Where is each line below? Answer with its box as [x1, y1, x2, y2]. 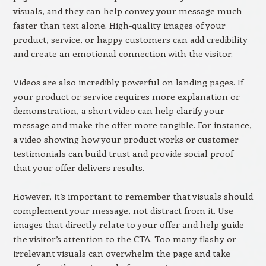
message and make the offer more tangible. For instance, [12, 119, 252, 131]
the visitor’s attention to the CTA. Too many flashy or [12, 233, 236, 245]
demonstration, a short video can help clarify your [12, 104, 224, 116]
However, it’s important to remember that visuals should [12, 190, 253, 202]
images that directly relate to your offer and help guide [12, 218, 244, 230]
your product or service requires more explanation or [12, 90, 240, 102]
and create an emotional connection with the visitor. [12, 47, 233, 59]
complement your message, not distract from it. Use [12, 204, 233, 216]
